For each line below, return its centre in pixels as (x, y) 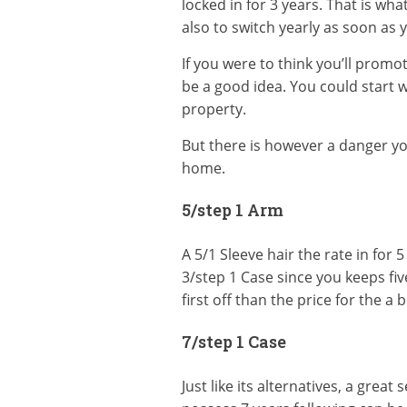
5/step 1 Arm (232, 210)
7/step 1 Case (233, 342)
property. (213, 109)
